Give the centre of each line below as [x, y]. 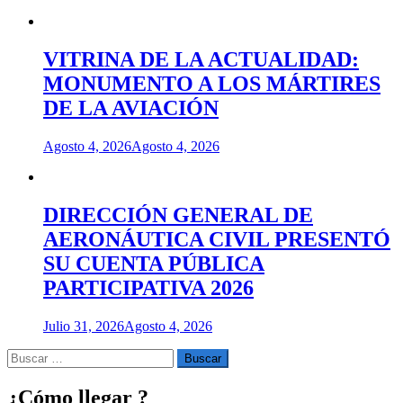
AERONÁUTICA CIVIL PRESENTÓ [217, 240]
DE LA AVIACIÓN [131, 108]
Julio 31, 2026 [84, 327]
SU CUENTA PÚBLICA [154, 264]
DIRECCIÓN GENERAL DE [178, 215]
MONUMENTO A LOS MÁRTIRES [212, 84]
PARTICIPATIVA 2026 [148, 288]
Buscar [26, 356]
